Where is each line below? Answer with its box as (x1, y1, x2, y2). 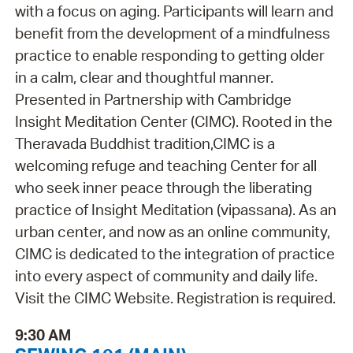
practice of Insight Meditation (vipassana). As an (14, 200, 336, 220)
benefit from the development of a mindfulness (14, 24, 330, 43)
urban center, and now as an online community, (14, 222, 330, 242)
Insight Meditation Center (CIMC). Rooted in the (14, 112, 333, 132)
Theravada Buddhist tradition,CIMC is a (14, 134, 275, 154)
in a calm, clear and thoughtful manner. (14, 68, 273, 87)
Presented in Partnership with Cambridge (14, 90, 292, 110)
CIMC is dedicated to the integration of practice (14, 244, 335, 264)
